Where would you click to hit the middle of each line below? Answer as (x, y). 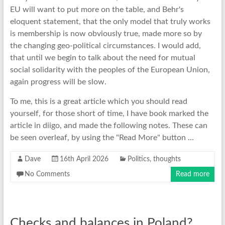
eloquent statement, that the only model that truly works (110, 21)
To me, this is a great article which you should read (98, 101)
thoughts (167, 159)
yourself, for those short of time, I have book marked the (109, 113)
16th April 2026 (84, 159)
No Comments (47, 174)
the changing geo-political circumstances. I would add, (105, 45)
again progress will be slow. (59, 82)
